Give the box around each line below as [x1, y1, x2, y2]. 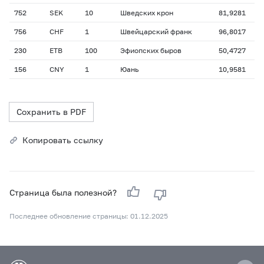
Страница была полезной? [9, 187, 119, 197]
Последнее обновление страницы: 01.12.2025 [9, 212, 168, 220]
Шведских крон [120, 8, 173, 17]
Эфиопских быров [120, 46, 181, 55]
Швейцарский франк [120, 27, 192, 36]
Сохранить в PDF [16, 107, 86, 117]
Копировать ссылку [22, 135, 103, 145]
